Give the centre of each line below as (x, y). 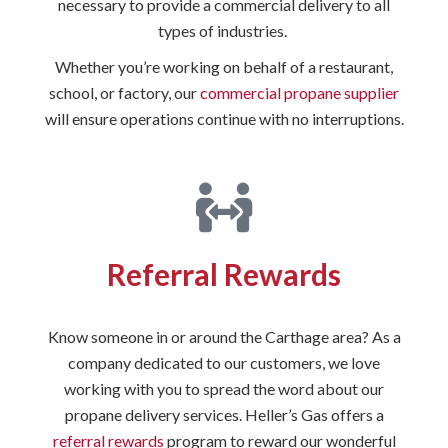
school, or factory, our (124, 92)
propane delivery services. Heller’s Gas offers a (224, 414)
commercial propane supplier (299, 92)
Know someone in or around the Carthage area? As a (224, 336)
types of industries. (224, 30)
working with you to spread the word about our (224, 388)
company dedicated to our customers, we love (224, 362)
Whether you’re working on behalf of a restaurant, (224, 66)
